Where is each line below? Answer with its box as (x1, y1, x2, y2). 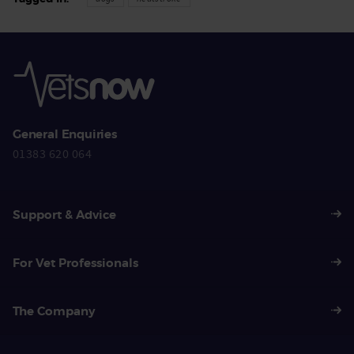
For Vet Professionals (13, 254, 138, 271)
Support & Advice (13, 206, 116, 223)
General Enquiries (13, 126, 117, 143)
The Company (13, 303, 95, 319)
